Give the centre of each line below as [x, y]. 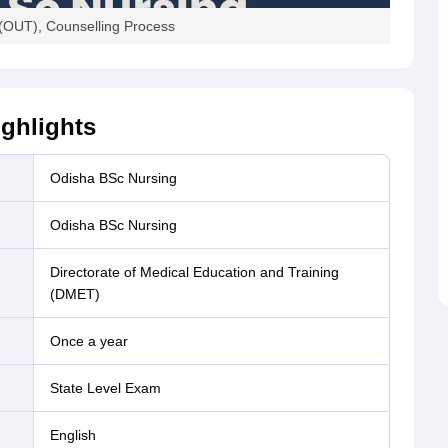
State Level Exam [110, 388]
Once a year [94, 341]
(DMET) [75, 294]
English [77, 435]
